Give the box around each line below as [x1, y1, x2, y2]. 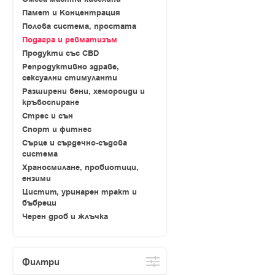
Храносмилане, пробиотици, [22, 162, 139, 173]
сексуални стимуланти [22, 72, 117, 83]
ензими [22, 173, 51, 184]
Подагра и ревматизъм [22, 34, 117, 45]
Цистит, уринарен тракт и [22, 187, 137, 198]
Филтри [22, 256, 60, 269]
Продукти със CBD [22, 48, 99, 59]
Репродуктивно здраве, [22, 61, 119, 72]
